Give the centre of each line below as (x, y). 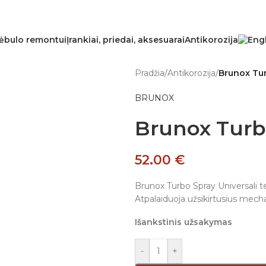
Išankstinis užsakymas (183, 222)
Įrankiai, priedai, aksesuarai (125, 39)
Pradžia (150, 73)
